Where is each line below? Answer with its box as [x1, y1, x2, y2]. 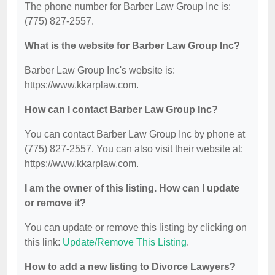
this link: [25, 237, 63, 248]
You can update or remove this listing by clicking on [25, 222, 247, 233]
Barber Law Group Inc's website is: [25, 65, 175, 76]
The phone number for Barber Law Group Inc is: [25, 1, 231, 12]
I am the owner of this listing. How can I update [25, 183, 239, 194]
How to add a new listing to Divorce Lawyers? [25, 261, 236, 273]
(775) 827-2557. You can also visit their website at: [25, 144, 243, 155]
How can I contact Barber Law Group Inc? [25, 104, 218, 115]
